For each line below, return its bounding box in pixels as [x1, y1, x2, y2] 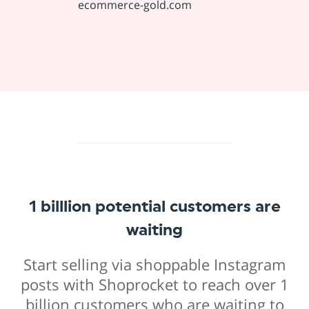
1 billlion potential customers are [28, 198, 281, 215]
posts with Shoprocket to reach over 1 [20, 274, 289, 295]
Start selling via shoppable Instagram [23, 254, 286, 275]
